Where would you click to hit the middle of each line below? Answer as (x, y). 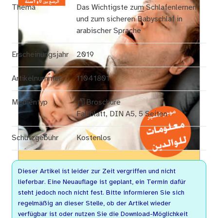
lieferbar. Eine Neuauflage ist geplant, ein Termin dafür (102, 182)
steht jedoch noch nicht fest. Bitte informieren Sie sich (101, 193)
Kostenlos (94, 138)
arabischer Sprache (109, 31)
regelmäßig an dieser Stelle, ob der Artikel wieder (94, 204)
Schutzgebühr (35, 138)
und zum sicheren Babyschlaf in (130, 19)
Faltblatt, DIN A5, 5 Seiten (122, 114)
